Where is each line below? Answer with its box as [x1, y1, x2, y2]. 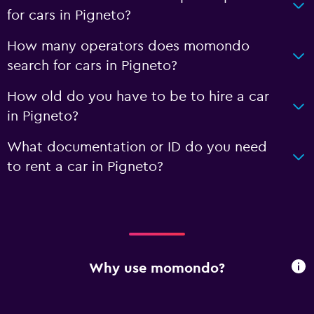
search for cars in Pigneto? [7, 59, 177, 73]
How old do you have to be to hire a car [7, 90, 269, 104]
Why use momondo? [89, 261, 225, 275]
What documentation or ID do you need [7, 140, 267, 154]
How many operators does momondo [7, 39, 250, 53]
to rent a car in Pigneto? [7, 160, 163, 174]
